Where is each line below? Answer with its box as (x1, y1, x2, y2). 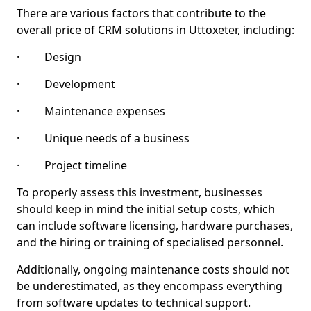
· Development (17, 76, 115, 92)
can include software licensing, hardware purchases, (17, 218, 293, 233)
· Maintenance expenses (17, 103, 165, 119)
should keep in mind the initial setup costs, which (17, 201, 275, 217)
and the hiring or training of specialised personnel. (17, 235, 283, 250)
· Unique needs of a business (17, 131, 190, 146)
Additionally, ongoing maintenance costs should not (17, 262, 289, 277)
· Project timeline (17, 158, 127, 173)
